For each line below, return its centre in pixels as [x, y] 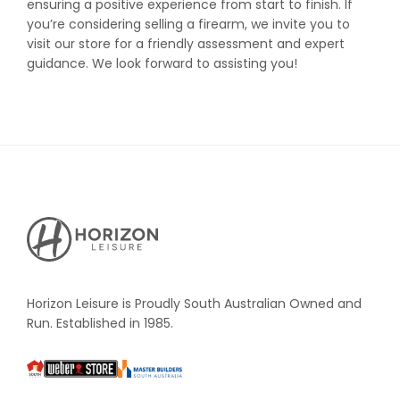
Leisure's [52, 246]
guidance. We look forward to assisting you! [162, 64]
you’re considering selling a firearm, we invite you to [188, 25]
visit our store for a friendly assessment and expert [186, 44]
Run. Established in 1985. [100, 324]
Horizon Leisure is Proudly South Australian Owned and [194, 304]
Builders [141, 389]
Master [139, 369]
